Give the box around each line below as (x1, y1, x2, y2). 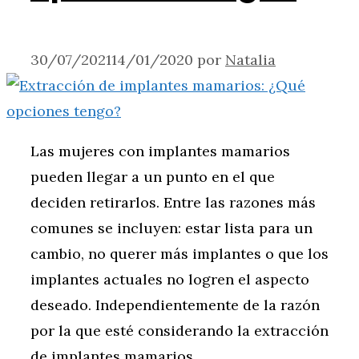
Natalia (225, 50, 276, 70)
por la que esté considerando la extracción (30, 321, 329, 341)
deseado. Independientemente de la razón (30, 296, 320, 315)
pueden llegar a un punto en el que (30, 167, 275, 187)
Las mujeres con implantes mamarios (30, 142, 290, 161)
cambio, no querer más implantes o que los (30, 244, 329, 264)
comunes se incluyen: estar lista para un (30, 219, 313, 238)
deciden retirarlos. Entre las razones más (30, 193, 316, 212)
